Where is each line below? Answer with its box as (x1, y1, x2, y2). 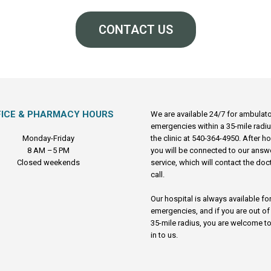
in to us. (151, 230, 178, 240)
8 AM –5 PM (27, 146, 70, 155)
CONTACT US (98, 22, 173, 37)
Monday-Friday (22, 134, 75, 143)
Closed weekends (17, 158, 80, 167)
